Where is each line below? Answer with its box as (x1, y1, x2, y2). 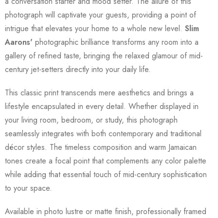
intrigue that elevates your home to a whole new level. (5, 22, 185, 34)
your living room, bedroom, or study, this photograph (5, 114, 178, 126)
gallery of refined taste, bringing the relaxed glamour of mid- (5, 50, 203, 61)
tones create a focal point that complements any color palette (5, 155, 206, 166)
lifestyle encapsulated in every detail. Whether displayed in (5, 100, 199, 112)
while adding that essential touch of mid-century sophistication (5, 168, 207, 180)
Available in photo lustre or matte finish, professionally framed (5, 205, 206, 217)
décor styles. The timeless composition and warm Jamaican (5, 141, 197, 153)
